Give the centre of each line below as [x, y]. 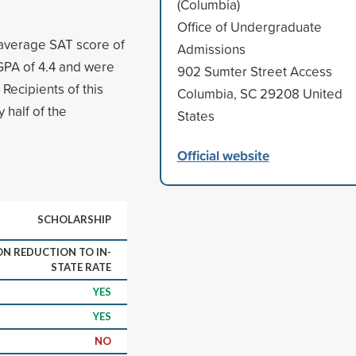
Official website [223, 155]
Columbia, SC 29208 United [259, 93]
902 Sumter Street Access [254, 71]
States [195, 115]
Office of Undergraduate [249, 26]
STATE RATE [81, 267]
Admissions [211, 48]
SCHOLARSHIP [74, 219]
